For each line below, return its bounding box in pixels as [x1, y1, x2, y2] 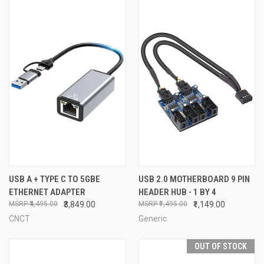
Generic [138, 213, 167, 223]
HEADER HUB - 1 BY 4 [138, 186, 216, 197]
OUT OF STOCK [194, 241, 247, 251]
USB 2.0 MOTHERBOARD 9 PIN [138, 173, 250, 184]
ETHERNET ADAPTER [9, 186, 85, 197]
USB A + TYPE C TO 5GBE [9, 173, 100, 184]
